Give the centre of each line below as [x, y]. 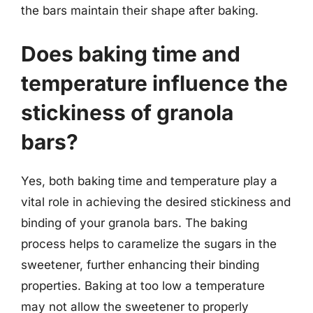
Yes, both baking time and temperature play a [149, 181]
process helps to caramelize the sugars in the [149, 243]
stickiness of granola [127, 112]
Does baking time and [131, 53]
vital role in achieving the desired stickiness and [156, 202]
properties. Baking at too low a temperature [143, 285]
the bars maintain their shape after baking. [140, 10]
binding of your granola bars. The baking [134, 223]
